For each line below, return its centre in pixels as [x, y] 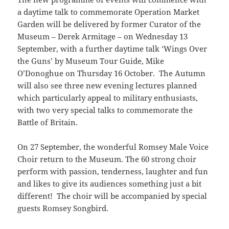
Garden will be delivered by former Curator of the [109, 24]
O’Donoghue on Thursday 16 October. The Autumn [112, 73]
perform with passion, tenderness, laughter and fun [113, 171]
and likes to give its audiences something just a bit [110, 184]
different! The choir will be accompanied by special [112, 196]
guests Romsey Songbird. [64, 208]
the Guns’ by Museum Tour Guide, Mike [91, 61]
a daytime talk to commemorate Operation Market [109, 12]
